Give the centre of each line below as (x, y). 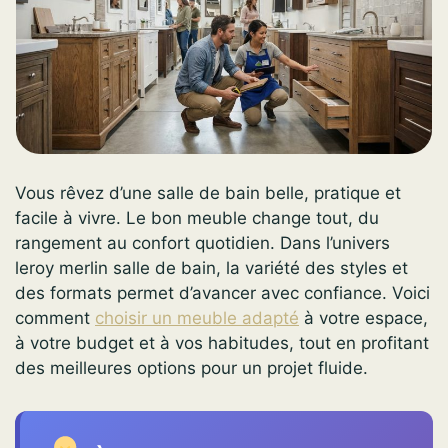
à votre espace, (363, 318)
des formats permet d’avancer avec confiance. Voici (222, 293)
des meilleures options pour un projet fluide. (191, 368)
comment (55, 318)
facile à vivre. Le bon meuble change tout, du (197, 218)
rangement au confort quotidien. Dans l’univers (202, 243)
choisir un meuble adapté (197, 318)
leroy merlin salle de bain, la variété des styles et (211, 268)
